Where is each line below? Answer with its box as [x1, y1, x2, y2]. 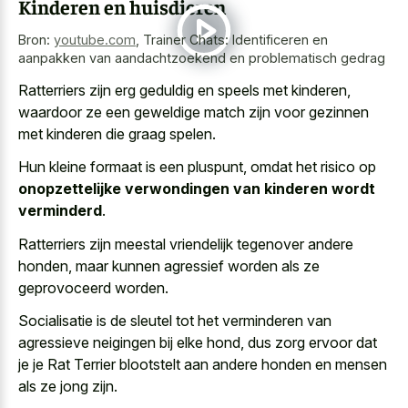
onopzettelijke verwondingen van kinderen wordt [18, 179, 375, 199]
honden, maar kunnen [18, 256, 164, 275]
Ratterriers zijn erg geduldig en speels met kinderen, [18, 80, 351, 99]
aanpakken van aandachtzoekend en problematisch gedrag [18, 50, 385, 66]
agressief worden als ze [164, 256, 320, 275]
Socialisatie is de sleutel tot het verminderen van [18, 311, 331, 331]
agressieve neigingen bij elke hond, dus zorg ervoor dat [18, 333, 377, 352]
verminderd [18, 201, 102, 220]
